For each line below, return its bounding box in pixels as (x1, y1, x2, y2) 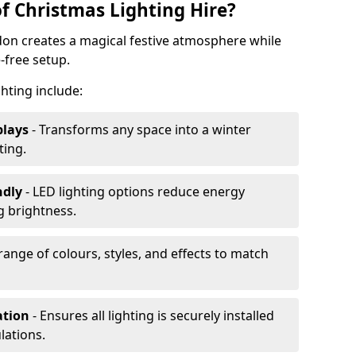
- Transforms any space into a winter (29, 121, 251, 138)
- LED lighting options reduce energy (22, 183, 245, 200)
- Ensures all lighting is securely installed (29, 307, 274, 324)
